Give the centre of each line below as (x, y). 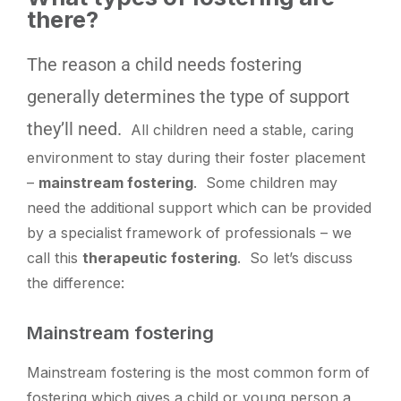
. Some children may (265, 183)
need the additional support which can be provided (199, 208)
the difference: (76, 283)
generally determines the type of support (188, 97)
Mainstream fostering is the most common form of (198, 373)
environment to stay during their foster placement (196, 158)
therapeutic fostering (160, 258)
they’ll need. (79, 129)
